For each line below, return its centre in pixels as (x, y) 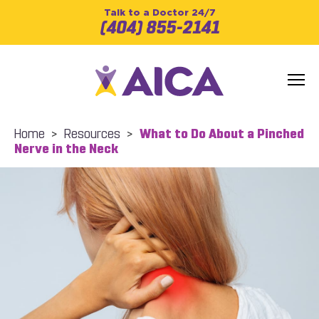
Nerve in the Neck (66, 149)
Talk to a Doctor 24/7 (159, 12)
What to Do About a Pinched (222, 134)
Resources (92, 134)
